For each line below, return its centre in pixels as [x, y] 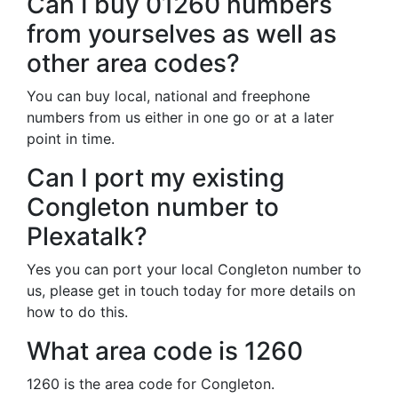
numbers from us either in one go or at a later [180, 117]
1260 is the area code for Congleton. [151, 384]
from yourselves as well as [182, 34]
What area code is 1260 [165, 351]
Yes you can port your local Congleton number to [194, 269]
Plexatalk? [87, 236]
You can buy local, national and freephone [168, 96]
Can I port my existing [155, 178]
